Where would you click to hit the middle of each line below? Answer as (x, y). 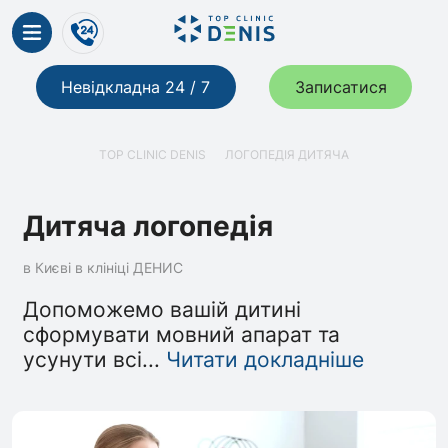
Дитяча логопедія (148, 225)
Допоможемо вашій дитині (162, 310)
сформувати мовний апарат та (182, 335)
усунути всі (83, 360)
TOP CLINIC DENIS (153, 155)
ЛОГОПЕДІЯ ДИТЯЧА (286, 155)
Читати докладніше (265, 360)
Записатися (340, 87)
